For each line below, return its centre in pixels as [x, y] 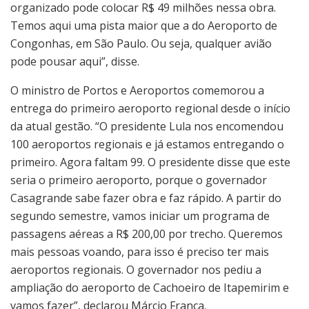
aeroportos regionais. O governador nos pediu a [136, 269]
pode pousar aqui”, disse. [75, 61]
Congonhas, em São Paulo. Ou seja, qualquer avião [141, 43]
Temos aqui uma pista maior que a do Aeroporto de [144, 25]
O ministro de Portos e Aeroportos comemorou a [137, 90]
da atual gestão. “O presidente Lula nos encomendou [147, 126]
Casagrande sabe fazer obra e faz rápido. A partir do [146, 198]
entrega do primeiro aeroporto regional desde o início [150, 108]
